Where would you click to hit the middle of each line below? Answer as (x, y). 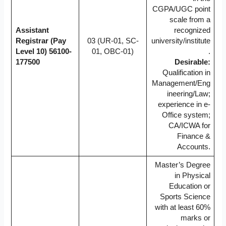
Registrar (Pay (41, 41)
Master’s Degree (183, 165)
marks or (196, 218)
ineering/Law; (189, 94)
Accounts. (194, 147)
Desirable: (193, 62)
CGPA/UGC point (182, 9)
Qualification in (187, 73)
